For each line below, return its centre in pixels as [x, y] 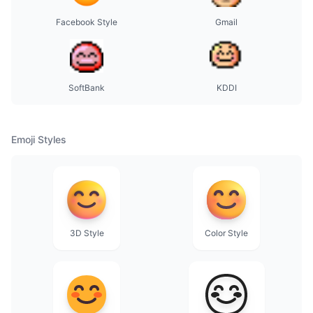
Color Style [226, 233]
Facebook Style [87, 22]
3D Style [87, 233]
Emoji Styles [39, 139]
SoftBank [87, 88]
